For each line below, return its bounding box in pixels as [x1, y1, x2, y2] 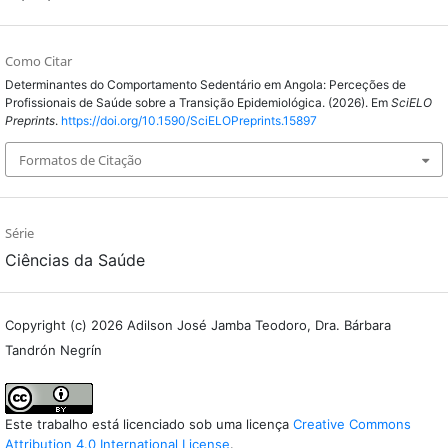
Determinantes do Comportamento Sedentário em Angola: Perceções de [5, 77, 406, 93]
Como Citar [5, 52, 72, 71]
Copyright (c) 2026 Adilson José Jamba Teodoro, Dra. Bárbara [5, 316, 391, 333]
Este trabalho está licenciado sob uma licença [5, 415, 293, 432]
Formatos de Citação [19, 150, 142, 169]
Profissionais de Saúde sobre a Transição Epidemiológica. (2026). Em [5, 95, 391, 111]
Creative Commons [293, 415, 411, 432]
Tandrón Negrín [5, 341, 102, 358]
